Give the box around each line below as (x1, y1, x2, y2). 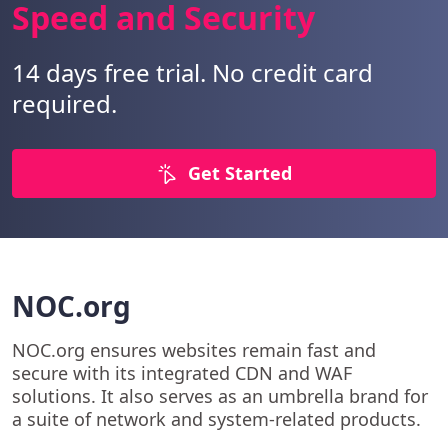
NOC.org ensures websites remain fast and (12, 338, 376, 363)
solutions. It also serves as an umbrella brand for (12, 384, 428, 409)
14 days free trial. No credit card (12, 55, 373, 89)
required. (12, 86, 117, 120)
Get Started (188, 160, 292, 185)
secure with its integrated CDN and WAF (12, 361, 352, 386)
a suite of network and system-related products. (12, 407, 421, 432)
